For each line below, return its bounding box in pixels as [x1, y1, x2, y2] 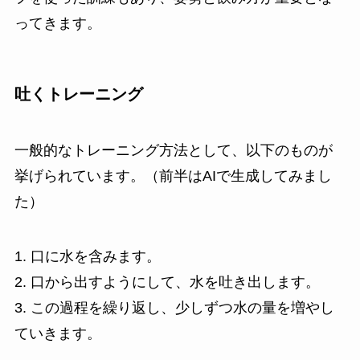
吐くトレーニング [14, 85, 143, 104]
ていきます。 [14, 325, 101, 342]
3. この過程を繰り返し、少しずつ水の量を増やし [14, 299, 334, 316]
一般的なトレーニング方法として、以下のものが [14, 141, 333, 158]
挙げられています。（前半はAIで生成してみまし [14, 167, 332, 184]
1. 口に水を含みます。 [14, 247, 161, 264]
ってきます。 [14, 15, 101, 32]
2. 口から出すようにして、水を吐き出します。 [14, 273, 320, 290]
